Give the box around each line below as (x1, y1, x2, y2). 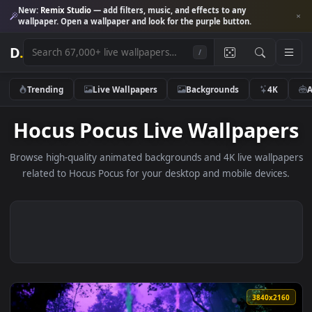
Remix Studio (45, 5, 102, 17)
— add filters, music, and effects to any (101, 5, 274, 17)
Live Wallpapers (102, 92, 175, 105)
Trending (30, 92, 71, 105)
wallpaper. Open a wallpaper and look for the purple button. (19, 17, 280, 30)
